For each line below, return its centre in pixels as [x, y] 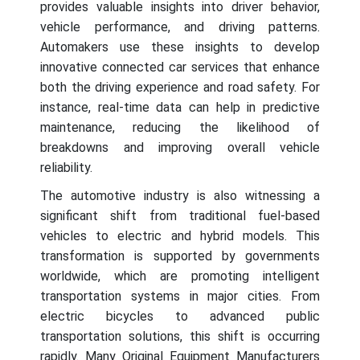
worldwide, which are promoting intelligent [180, 276]
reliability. [66, 168]
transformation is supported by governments [180, 256]
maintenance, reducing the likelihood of [180, 128]
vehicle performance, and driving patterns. [180, 27]
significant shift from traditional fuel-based [180, 216]
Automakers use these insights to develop [180, 47]
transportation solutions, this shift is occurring [180, 337]
